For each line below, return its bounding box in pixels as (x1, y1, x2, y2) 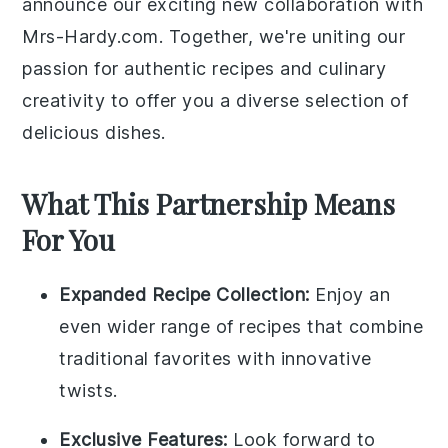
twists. (59, 380, 118, 401)
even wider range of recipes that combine (59, 316, 424, 337)
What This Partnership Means (22, 185, 396, 222)
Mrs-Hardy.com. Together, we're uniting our (22, 26, 406, 47)
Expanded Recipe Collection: (59, 284, 310, 305)
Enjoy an (309, 284, 391, 305)
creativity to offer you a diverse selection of (22, 90, 409, 111)
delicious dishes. (22, 122, 166, 143)
